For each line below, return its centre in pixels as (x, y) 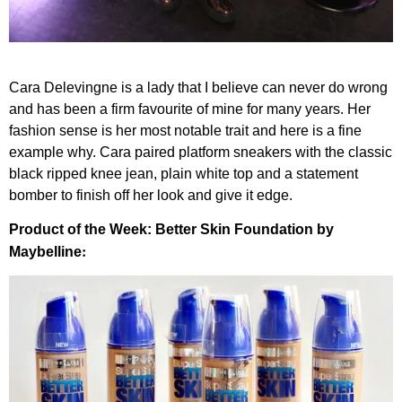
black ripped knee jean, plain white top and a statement (184, 174)
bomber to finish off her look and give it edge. (151, 195)
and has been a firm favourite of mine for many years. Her (190, 109)
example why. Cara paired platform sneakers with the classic (201, 152)
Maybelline (45, 252)
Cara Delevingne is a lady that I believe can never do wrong (198, 87)
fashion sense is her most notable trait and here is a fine (185, 131)
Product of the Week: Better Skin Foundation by (171, 229)
